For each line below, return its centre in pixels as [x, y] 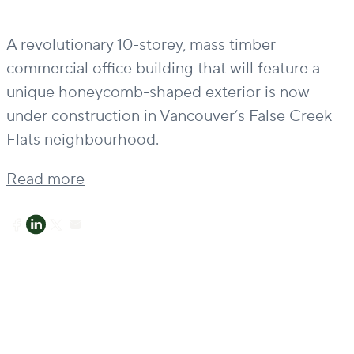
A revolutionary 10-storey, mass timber [141, 45]
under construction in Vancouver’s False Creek [169, 116]
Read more [45, 179]
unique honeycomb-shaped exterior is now [158, 92]
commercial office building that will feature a [163, 68]
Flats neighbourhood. [83, 139]
